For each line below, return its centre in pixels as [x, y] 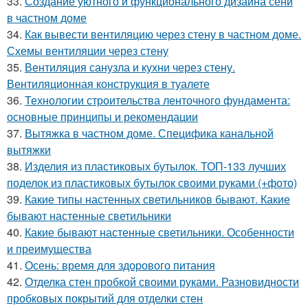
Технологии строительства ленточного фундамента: [157, 100]
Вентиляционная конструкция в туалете [108, 83]
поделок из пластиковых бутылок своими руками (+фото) [152, 182]
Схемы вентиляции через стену [88, 50]
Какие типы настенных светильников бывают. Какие [157, 199]
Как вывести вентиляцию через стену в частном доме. [163, 34]
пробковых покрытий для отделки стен [105, 298]
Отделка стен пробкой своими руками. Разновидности [162, 281]
